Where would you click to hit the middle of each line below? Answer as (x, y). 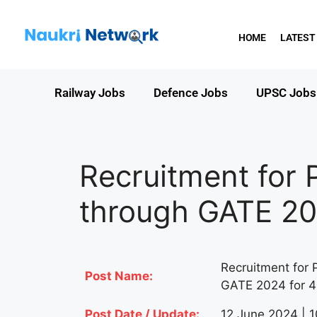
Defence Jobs (191, 92)
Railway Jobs (90, 92)
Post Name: (119, 276)
